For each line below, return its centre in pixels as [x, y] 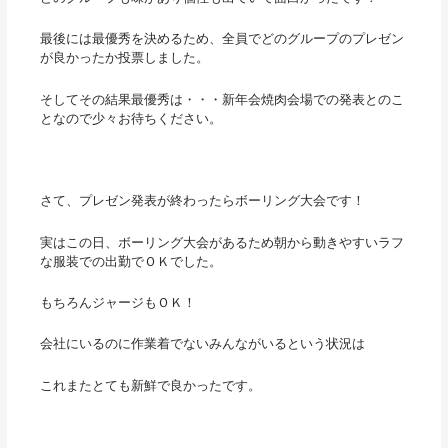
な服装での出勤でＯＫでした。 [130, 261]
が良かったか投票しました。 [124, 58]
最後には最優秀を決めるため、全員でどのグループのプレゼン [221, 39]
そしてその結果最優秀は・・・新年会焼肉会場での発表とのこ [221, 99]
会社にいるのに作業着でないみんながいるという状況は [202, 344]
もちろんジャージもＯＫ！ [117, 303]
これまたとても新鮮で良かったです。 [150, 385]
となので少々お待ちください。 [130, 118]
